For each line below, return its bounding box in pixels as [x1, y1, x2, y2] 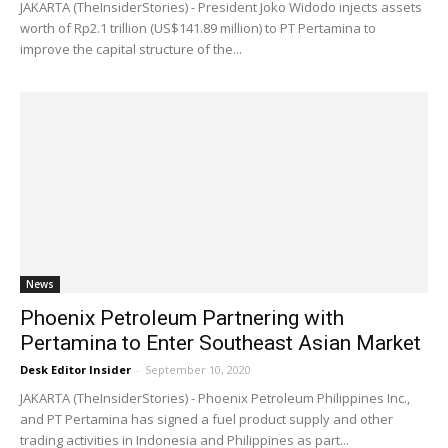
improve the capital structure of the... [20, 39, 242, 58]
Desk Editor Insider [20, 362, 131, 378]
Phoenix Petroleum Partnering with [20, 306, 344, 331]
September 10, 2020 [145, 362, 251, 378]
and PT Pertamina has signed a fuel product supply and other [20, 410, 393, 429]
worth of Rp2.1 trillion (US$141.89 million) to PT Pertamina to [20, 18, 376, 37]
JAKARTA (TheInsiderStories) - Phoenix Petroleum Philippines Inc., [20, 389, 410, 408]
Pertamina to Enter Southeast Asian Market [20, 331, 421, 356]
